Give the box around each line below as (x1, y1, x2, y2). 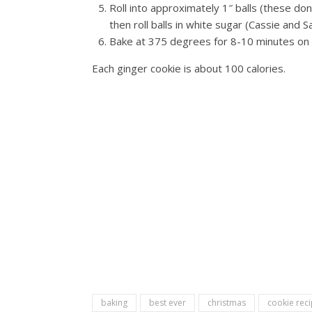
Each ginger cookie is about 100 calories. (92, 61, 286, 75)
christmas (208, 297, 246, 309)
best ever (149, 297, 186, 309)
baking (101, 297, 127, 309)
